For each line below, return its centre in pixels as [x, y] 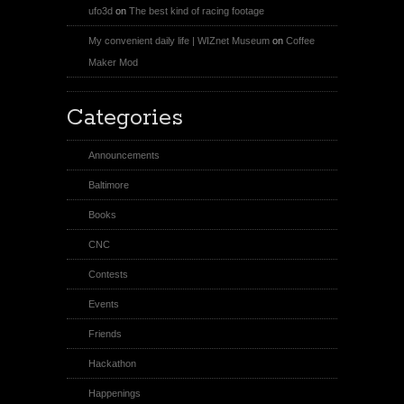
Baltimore [109, 185]
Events [104, 304]
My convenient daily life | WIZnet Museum [179, 41]
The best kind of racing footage [197, 11]
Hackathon [112, 363]
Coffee [300, 41]
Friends [105, 334]
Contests [108, 274]
